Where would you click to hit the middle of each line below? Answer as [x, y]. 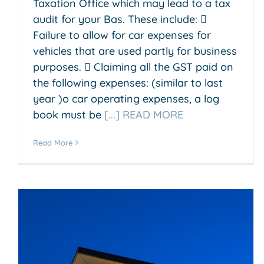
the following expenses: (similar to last [128, 83]
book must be [69, 115]
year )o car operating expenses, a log [126, 99]
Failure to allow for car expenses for [122, 35]
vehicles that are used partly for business [135, 51]
